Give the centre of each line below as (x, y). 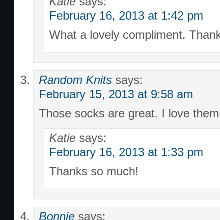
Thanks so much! (94, 171)
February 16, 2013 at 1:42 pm (126, 16)
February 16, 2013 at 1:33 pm (126, 152)
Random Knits (75, 80)
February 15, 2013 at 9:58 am (116, 94)
